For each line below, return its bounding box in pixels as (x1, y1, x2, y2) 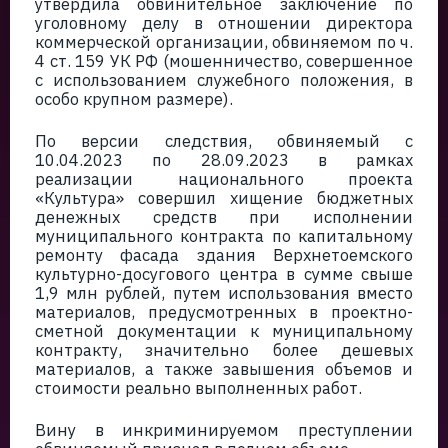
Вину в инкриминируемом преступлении (35, 419, 413, 441)
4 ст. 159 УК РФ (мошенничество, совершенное (35, 50, 413, 72)
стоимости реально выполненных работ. (35, 377, 362, 399)
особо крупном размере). (35, 88, 233, 110)
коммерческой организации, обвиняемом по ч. (35, 31, 413, 53)
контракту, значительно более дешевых (35, 339, 413, 361)
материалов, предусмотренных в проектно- (35, 301, 413, 323)
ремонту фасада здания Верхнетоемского (35, 244, 413, 266)
